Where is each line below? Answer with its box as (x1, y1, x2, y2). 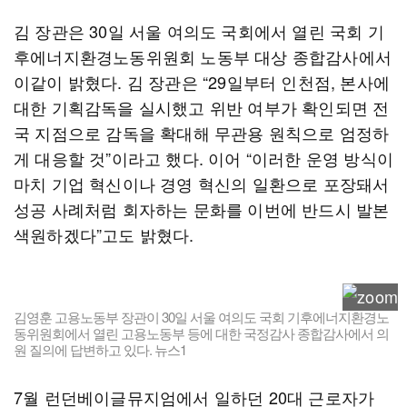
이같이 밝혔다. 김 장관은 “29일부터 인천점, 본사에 (14, 70, 390, 94)
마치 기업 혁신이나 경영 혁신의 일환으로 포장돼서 (14, 172, 390, 195)
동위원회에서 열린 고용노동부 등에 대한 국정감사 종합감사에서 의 (14, 323, 389, 342)
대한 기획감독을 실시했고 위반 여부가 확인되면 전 (14, 95, 390, 119)
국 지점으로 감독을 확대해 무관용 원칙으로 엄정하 (14, 121, 390, 144)
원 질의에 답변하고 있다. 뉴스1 (14, 340, 186, 359)
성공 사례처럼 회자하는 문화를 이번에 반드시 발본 (14, 197, 390, 221)
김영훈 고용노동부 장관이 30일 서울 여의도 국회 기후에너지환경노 (14, 307, 389, 326)
